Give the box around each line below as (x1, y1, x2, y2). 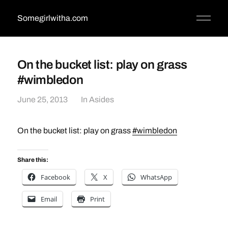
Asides (89, 95, 114, 104)
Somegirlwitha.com (17, 14, 88, 22)
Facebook (40, 173, 70, 182)
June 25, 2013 (17, 95, 68, 104)
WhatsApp (140, 173, 172, 182)
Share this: (17, 156, 48, 163)
